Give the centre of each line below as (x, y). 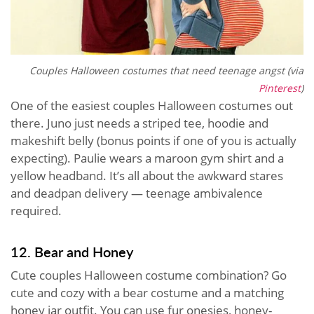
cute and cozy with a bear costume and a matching (147, 292)
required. (36, 210)
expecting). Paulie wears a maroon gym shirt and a (147, 158)
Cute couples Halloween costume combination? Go (149, 275)
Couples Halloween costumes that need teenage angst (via (166, 70)
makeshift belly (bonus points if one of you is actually (153, 140)
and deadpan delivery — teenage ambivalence (137, 193)
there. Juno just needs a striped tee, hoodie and (139, 123)
